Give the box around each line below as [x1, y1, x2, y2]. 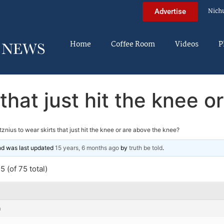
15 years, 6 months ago [55, 143, 119, 151]
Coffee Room [111, 38, 155, 50]
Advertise [154, 6, 186, 16]
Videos [175, 38, 198, 50]
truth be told [129, 143, 162, 151]
